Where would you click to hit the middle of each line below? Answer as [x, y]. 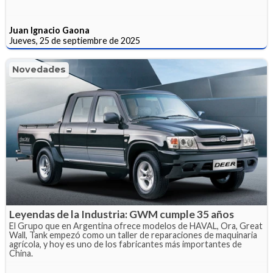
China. [21, 253]
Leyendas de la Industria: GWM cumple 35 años [122, 214]
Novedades [39, 69]
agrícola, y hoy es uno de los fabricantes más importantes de [126, 244]
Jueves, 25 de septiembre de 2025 [75, 40]
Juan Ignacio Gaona [49, 30]
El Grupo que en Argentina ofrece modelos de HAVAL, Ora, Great [136, 226]
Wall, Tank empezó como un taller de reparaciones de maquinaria [133, 235]
